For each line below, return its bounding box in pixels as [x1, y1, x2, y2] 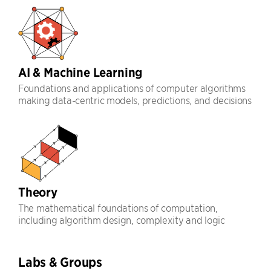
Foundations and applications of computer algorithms [18, 82, 246, 94]
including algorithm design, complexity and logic [18, 214, 225, 226]
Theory [18, 184, 57, 200]
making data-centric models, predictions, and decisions [18, 94, 252, 106]
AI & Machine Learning [18, 65, 143, 80]
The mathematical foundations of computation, [18, 201, 218, 214]
